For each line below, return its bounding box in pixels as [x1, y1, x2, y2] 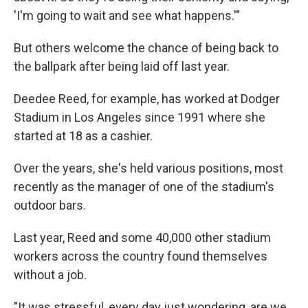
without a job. [14, 267, 87, 282]
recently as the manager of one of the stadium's [14, 179, 274, 194]
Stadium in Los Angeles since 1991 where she [14, 110, 265, 124]
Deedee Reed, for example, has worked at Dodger [14, 91, 280, 106]
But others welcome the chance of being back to [14, 41, 278, 55]
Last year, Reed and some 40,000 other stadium [14, 230, 271, 245]
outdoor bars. [14, 198, 86, 212]
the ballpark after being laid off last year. [14, 59, 230, 74]
